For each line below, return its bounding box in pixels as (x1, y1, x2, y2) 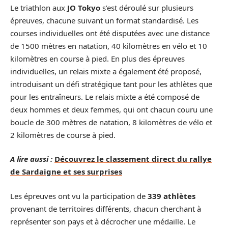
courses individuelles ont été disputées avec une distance (10, 27, 210, 38)
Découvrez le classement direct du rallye (54, 154, 212, 164)
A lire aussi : (10, 154, 52, 164)
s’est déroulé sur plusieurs (100, 2, 193, 13)
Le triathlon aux (10, 2, 67, 13)
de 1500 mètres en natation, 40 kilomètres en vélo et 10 (10, 40, 207, 51)
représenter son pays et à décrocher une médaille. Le (10, 216, 195, 226)
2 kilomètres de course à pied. (10, 129, 116, 140)
